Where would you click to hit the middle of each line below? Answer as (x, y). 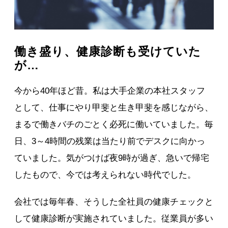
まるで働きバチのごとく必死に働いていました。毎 (114, 124)
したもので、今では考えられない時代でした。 (105, 175)
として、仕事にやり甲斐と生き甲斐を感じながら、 (114, 107)
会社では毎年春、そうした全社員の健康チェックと (114, 202)
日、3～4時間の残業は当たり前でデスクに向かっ (110, 141)
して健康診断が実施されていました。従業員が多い (114, 218)
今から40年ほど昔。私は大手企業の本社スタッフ (110, 91)
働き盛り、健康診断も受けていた (108, 51)
